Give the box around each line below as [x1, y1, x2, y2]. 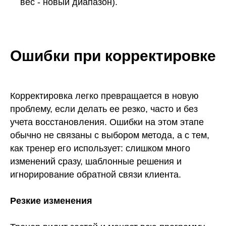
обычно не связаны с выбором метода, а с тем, [10, 130, 209, 141]
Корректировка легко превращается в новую [10, 91, 199, 101]
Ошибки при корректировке [10, 47, 216, 65]
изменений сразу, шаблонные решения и [10, 156, 182, 167]
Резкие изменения [10, 196, 92, 206]
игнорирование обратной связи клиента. [10, 169, 181, 180]
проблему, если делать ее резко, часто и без [10, 104, 198, 115]
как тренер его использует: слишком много [10, 143, 190, 154]
